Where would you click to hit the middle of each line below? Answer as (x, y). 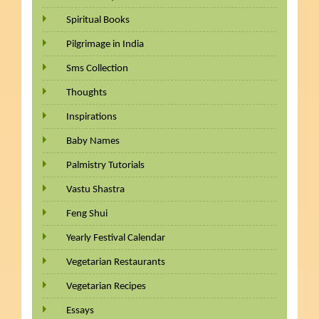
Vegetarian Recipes (106, 287)
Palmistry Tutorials (105, 166)
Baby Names (93, 142)
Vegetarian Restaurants (115, 263)
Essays (80, 311)
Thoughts (86, 93)
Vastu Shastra (95, 190)
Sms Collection (97, 69)
